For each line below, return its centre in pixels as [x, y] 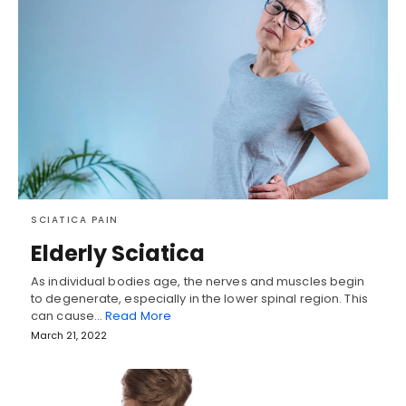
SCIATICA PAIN [75, 220]
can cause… [68, 316]
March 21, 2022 [69, 336]
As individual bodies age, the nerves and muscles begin [198, 282]
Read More [139, 316]
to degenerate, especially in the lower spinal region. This [199, 299]
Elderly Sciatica [118, 254]
